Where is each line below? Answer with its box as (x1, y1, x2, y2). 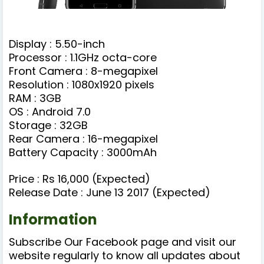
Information (9, 210, 97, 230)
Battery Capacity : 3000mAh (9, 145, 157, 160)
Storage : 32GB (9, 118, 88, 133)
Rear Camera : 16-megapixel (9, 131, 158, 147)
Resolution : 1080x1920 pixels (9, 77, 154, 93)
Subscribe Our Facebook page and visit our (9, 235, 236, 250)
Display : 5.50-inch (9, 37, 105, 52)
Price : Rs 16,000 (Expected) (9, 171, 150, 187)
